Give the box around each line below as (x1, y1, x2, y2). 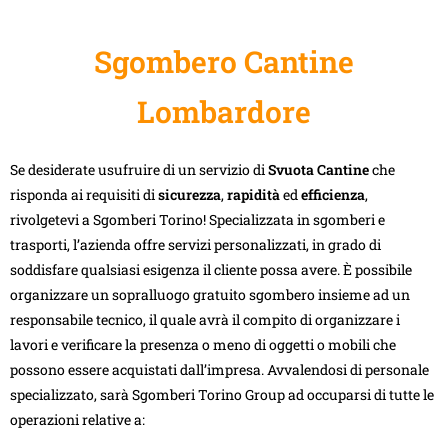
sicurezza (158, 184, 221, 204)
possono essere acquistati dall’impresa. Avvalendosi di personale (10, 359, 429, 379)
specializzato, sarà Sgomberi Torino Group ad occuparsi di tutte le (10, 384, 434, 404)
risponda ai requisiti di (10, 184, 158, 204)
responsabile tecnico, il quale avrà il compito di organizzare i (10, 309, 400, 329)
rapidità (227, 184, 280, 204)
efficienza (301, 184, 365, 204)
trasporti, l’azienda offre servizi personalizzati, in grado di (10, 234, 381, 254)
